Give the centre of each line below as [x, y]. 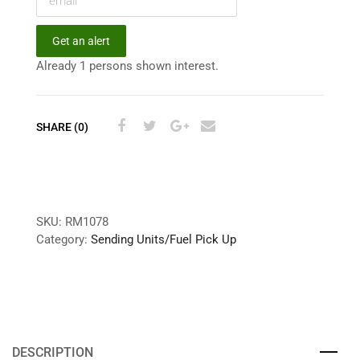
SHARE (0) [62, 127]
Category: [63, 239]
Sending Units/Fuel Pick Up [164, 239]
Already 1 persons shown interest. [127, 65]
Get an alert [81, 41]
